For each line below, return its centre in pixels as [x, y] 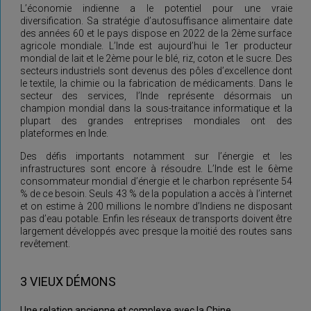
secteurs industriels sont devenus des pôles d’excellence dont [156, 70]
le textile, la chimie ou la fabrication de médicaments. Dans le [156, 83]
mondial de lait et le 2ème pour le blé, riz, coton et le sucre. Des [156, 58]
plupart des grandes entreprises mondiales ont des [156, 120]
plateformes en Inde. [64, 133]
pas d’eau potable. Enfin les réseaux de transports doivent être [156, 218]
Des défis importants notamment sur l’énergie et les [156, 156]
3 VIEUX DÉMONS [68, 281]
